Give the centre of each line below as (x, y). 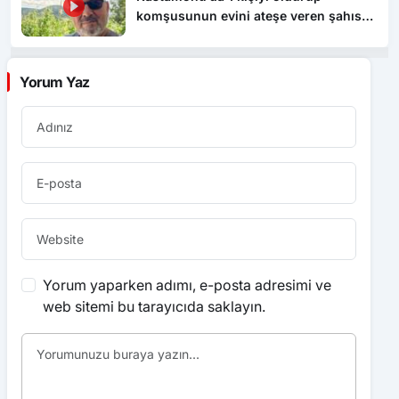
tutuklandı (168, 36)
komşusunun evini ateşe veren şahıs (249, 16)
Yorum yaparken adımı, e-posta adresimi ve (187, 285)
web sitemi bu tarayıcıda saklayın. (154, 306)
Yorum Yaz (55, 81)
